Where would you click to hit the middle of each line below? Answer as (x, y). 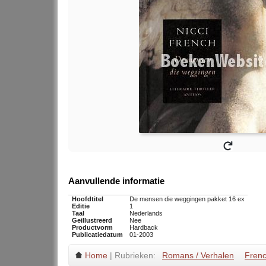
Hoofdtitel (87, 199)
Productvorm (92, 228)
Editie (80, 206)
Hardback (143, 228)
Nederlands (146, 213)
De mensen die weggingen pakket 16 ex (187, 199)
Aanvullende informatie (116, 181)
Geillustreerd (92, 221)
